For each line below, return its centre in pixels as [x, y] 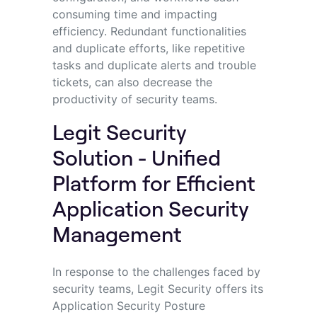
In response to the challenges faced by [156, 271]
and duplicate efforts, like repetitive [148, 48]
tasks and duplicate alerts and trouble [154, 65]
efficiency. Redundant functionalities [149, 31]
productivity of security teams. [134, 99]
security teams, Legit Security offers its [157, 288]
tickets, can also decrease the [132, 82]
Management [119, 233]
